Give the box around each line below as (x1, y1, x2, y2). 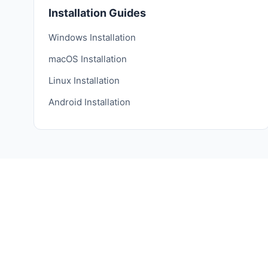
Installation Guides (48, 7, 146, 19)
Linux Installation (48, 75, 120, 86)
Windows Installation (48, 32, 136, 43)
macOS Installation (48, 53, 127, 65)
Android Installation (48, 96, 130, 108)
